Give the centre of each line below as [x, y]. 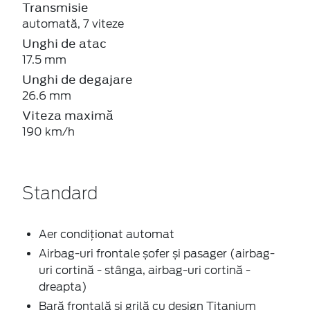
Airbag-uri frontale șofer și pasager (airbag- [157, 253]
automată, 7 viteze [73, 24]
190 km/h [48, 131]
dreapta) [63, 286]
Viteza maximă [68, 115]
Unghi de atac [64, 43]
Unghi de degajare [77, 79]
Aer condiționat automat [107, 234]
